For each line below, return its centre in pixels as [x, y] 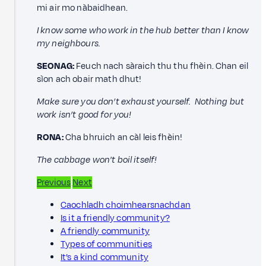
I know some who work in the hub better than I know [143, 30]
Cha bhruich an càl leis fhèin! [123, 137]
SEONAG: [56, 66]
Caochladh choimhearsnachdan [126, 205]
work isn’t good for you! [84, 115]
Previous [54, 182]
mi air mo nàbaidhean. [83, 8]
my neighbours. [69, 43]
